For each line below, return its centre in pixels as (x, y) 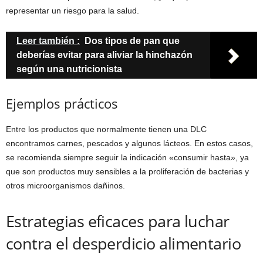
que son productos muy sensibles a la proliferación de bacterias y (127, 172)
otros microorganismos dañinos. (65, 186)
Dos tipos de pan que (132, 41)
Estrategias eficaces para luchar (118, 221)
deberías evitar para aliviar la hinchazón (104, 55)
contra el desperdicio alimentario (124, 244)
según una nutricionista (69, 69)
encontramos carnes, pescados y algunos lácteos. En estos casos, (129, 144)
